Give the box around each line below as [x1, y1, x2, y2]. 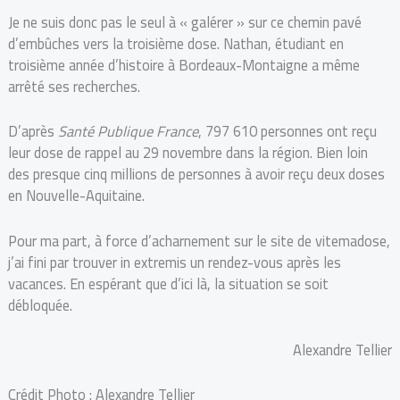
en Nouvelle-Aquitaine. [7, 182, 148, 210]
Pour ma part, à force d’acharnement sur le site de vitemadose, [7, 227, 390, 254]
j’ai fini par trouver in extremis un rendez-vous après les [7, 248, 341, 276]
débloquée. [7, 291, 72, 319]
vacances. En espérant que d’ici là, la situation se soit [7, 270, 329, 297]
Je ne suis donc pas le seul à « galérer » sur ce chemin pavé [7, 9, 362, 37]
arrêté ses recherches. [7, 73, 144, 101]
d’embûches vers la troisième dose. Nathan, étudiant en [7, 30, 344, 58]
